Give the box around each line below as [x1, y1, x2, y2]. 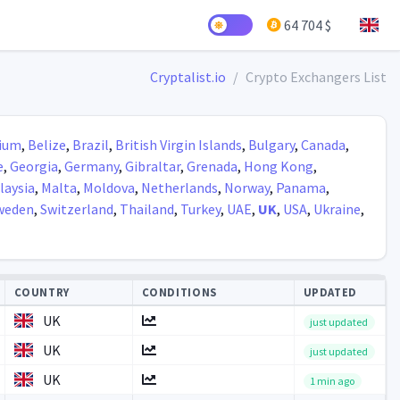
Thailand [119, 200, 174, 218]
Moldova [82, 179, 135, 196]
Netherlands [140, 179, 218, 196]
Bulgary [247, 136, 295, 154]
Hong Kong [243, 157, 313, 175]
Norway [223, 179, 270, 196]
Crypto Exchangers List [245, 68, 387, 86]
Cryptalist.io [149, 68, 226, 86]
